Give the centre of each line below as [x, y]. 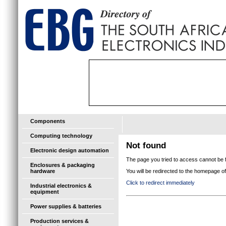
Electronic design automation [70, 150]
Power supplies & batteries [66, 206]
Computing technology [61, 136]
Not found [146, 146]
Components [48, 121]
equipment [45, 192]
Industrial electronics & [61, 186]
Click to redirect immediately [160, 183]
